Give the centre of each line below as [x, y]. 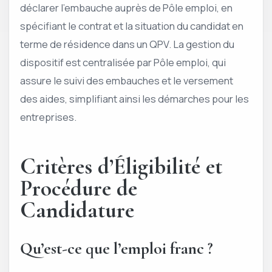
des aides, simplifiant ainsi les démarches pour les [134, 98]
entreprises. [48, 117]
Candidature [77, 211]
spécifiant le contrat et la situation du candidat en [132, 25]
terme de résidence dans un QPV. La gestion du [127, 44]
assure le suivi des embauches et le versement [127, 80]
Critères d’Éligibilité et [121, 167]
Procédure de [79, 189]
